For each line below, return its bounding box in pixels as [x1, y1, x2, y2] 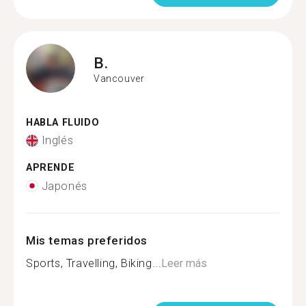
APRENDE [26, 162, 75, 173]
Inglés [41, 134, 74, 147]
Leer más [161, 256, 208, 270]
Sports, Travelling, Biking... [26, 256, 162, 270]
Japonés [41, 179, 87, 193]
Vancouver [94, 73, 145, 84]
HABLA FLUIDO [26, 116, 100, 128]
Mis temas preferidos [26, 233, 148, 247]
